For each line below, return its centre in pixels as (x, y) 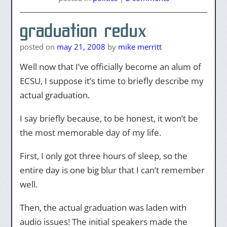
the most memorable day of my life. (90, 133)
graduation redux (83, 30)
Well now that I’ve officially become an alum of (110, 67)
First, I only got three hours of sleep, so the (103, 156)
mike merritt (140, 47)
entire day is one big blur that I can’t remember (112, 170)
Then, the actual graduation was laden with (103, 207)
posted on (38, 47)
